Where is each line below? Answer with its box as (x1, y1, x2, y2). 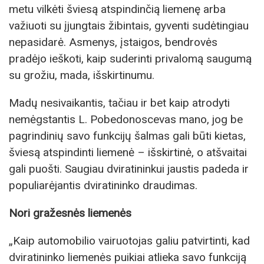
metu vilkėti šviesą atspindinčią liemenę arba (9, 2, 226, 16)
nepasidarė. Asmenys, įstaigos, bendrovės (9, 35, 217, 49)
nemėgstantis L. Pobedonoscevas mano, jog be (9, 112, 243, 126)
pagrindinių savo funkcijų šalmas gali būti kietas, (9, 128, 246, 143)
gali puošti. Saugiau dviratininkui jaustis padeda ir (9, 161, 249, 176)
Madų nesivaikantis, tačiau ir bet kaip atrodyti (9, 95, 230, 110)
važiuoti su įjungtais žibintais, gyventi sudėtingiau (9, 18, 249, 32)
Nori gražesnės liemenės (9, 206, 131, 220)
